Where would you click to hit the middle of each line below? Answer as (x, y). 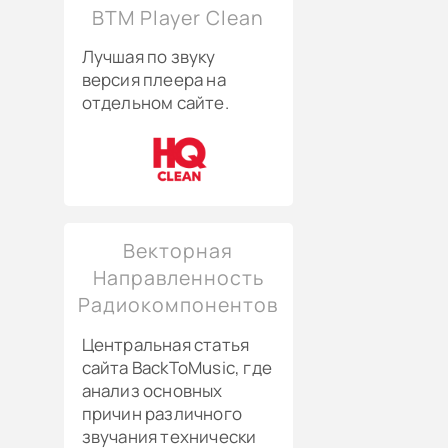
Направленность (178, 277)
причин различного (162, 413)
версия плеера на (153, 80)
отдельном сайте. (155, 103)
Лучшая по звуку (148, 57)
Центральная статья (165, 344)
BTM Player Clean (178, 17)
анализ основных (152, 390)
